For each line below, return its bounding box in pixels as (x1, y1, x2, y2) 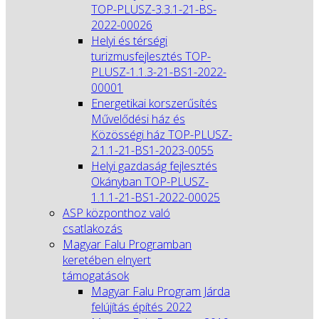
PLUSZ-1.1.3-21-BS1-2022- (91, 64, 226, 80)
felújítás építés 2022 (91, 299, 192, 315)
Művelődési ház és (91, 111, 185, 127)
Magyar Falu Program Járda (91, 283, 230, 299)
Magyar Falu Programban (63, 236, 192, 252)
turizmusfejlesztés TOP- (91, 48, 211, 64)
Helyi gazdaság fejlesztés (91, 158, 217, 174)
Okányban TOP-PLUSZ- (91, 174, 209, 189)
